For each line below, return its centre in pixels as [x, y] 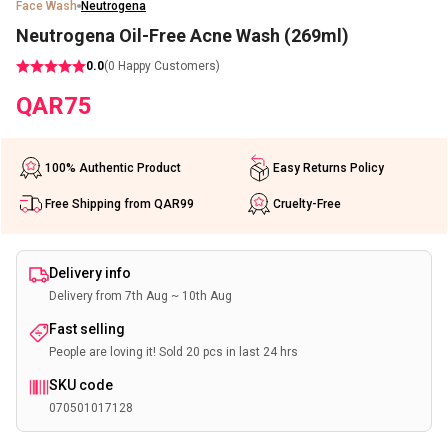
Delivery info [90, 273]
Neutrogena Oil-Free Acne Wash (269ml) [182, 35]
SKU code [81, 385]
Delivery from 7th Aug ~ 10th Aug [140, 296]
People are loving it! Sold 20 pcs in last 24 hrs [173, 352]
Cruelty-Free [306, 204]
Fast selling [87, 329]
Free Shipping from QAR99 [119, 204]
